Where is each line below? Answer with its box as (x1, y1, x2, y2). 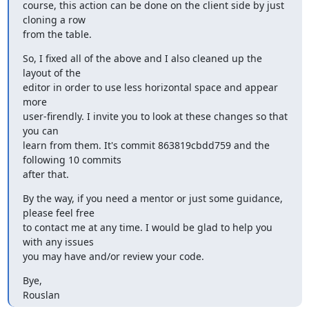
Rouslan (22, 288, 60, 301)
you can (22, 123, 59, 137)
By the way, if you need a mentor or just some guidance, (22, 191, 283, 205)
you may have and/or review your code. (22, 249, 204, 263)
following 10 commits (22, 152, 121, 166)
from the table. (22, 27, 92, 41)
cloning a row (22, 12, 86, 26)
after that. (22, 167, 69, 181)
